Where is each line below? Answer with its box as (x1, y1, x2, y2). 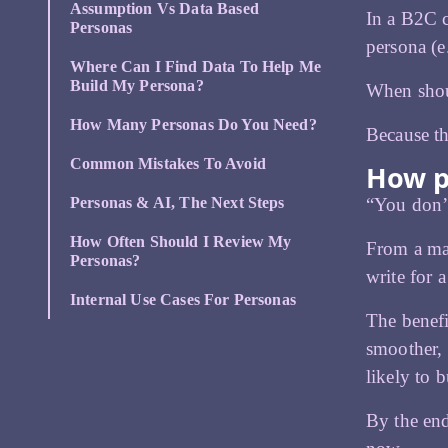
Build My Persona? (70, 77, 204, 95)
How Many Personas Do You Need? (70, 116, 317, 134)
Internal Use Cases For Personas (70, 291, 296, 309)
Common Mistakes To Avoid (70, 155, 266, 173)
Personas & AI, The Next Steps (70, 194, 285, 212)
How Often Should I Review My (70, 233, 292, 251)
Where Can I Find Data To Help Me (70, 58, 322, 76)
